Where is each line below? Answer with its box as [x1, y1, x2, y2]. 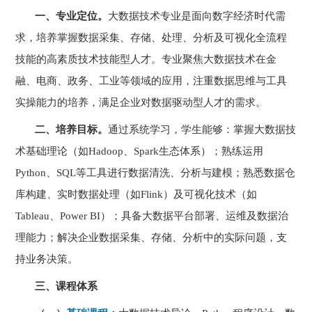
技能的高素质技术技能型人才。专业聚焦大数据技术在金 [15, 54, 277, 65]
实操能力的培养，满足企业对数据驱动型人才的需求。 [15, 97, 267, 108]
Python [15, 167, 47, 178]
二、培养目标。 [35, 124, 109, 135]
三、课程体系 [35, 281, 98, 292]
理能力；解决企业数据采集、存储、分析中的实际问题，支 [15, 232, 288, 243]
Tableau [15, 210, 50, 221]
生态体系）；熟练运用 [159, 146, 264, 157]
